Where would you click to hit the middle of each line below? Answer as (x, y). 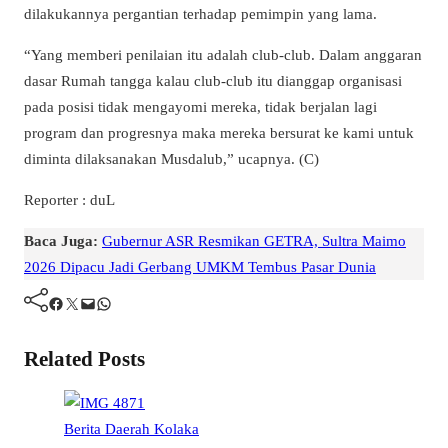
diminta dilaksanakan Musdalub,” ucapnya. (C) (171, 158)
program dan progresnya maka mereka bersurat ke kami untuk (219, 132)
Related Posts (84, 358)
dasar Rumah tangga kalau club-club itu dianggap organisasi (213, 80)
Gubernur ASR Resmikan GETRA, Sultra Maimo (254, 241)
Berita (84, 429)
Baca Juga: (61, 241)
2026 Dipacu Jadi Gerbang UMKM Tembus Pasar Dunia (200, 267)
